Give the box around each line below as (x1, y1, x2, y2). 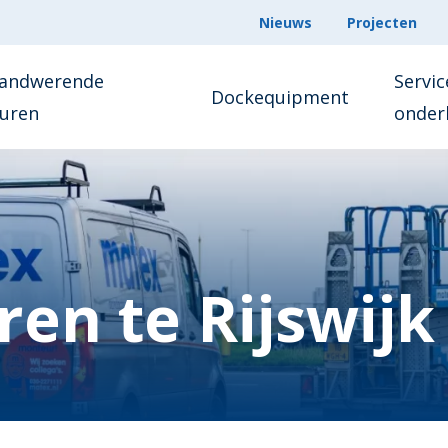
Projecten (347, 13, 417, 32)
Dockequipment (211, 85, 350, 109)
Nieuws (259, 13, 312, 32)
